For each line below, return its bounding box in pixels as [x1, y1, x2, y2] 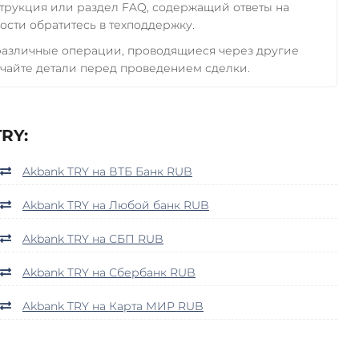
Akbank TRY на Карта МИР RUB [22, 298, 204, 313]
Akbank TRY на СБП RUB [22, 231, 163, 246]
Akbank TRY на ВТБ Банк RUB [22, 163, 192, 179]
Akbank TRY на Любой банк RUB [22, 197, 209, 212]
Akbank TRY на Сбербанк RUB [22, 264, 196, 280]
